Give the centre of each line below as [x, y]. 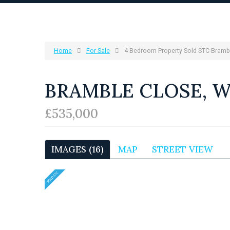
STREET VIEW [183, 149]
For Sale [98, 51]
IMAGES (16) [78, 149]
